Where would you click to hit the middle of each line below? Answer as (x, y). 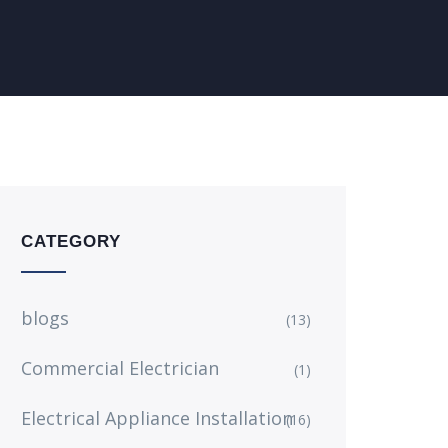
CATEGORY (71, 241)
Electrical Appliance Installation (157, 418)
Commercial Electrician (120, 368)
